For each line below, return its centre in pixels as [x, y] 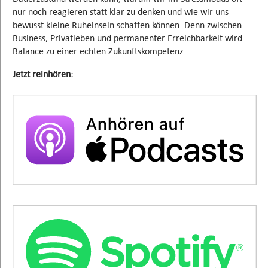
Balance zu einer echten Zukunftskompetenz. [99, 51]
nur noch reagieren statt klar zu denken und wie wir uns [121, 11]
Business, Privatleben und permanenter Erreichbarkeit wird [127, 38]
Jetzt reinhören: [43, 74]
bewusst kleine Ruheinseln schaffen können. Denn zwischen [127, 25]
